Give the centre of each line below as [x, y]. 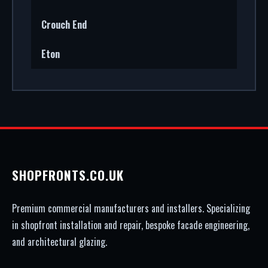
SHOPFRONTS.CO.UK [68, 175]
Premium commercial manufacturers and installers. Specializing [131, 208]
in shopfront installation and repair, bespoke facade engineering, [131, 225]
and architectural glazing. [60, 242]
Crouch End [64, 25]
